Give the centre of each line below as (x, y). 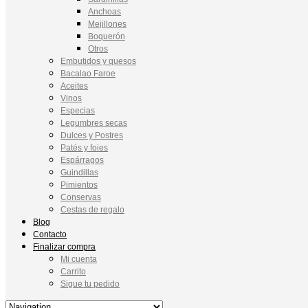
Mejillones (107, 24)
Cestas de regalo (92, 209)
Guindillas (79, 172)
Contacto (50, 234)
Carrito (73, 271)
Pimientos (79, 185)
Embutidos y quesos (98, 61)
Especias (78, 110)
